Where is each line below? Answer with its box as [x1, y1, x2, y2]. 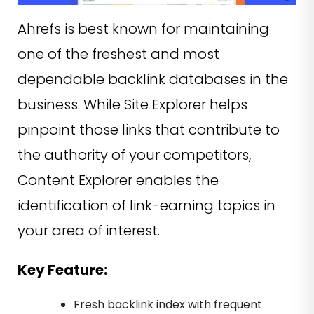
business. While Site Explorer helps [18, 95, 247, 115]
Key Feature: [18, 260, 107, 280]
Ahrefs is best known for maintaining [18, 19, 269, 39]
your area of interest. [18, 221, 160, 241]
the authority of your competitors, [18, 145, 251, 165]
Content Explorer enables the [18, 170, 219, 191]
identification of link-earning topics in [18, 196, 275, 216]
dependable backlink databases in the [18, 69, 288, 90]
